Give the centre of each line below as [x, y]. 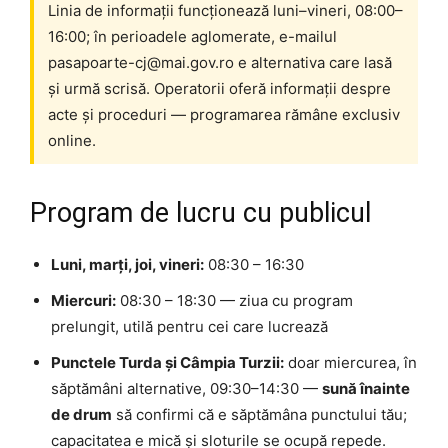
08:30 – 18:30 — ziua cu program [234, 301]
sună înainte [366, 389]
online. [72, 141]
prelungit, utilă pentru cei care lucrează [189, 327]
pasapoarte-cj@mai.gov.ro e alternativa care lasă [220, 63]
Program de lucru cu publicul [200, 213]
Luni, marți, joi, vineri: [127, 265]
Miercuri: [83, 301]
